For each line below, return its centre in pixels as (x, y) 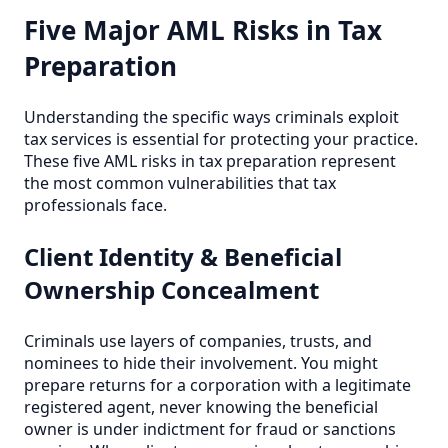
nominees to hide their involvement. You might (201, 362)
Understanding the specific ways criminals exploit (211, 116)
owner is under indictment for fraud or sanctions (210, 428)
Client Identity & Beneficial (183, 256)
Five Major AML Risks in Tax (203, 30)
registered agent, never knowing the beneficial (201, 406)
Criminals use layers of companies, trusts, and (198, 340)
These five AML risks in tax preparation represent (210, 160)
